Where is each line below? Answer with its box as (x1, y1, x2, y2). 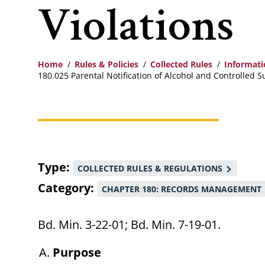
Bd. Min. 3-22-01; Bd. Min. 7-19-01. (38, 216, 221, 233)
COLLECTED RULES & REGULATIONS (77, 163, 222, 174)
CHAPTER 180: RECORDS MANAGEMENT (102, 183, 261, 195)
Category (38, 180, 91, 196)
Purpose (53, 244, 101, 261)
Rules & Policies (75, 59, 138, 70)
